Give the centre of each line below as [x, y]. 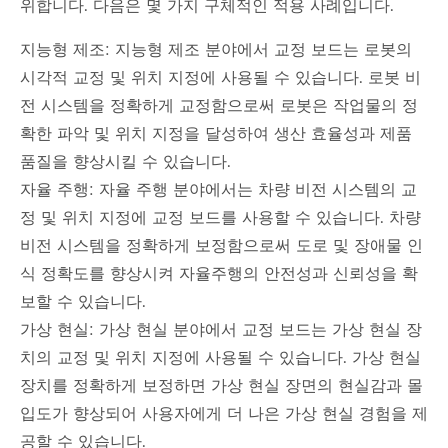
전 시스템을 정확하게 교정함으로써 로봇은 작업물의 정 [219, 106]
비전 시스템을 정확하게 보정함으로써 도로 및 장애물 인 [221, 246]
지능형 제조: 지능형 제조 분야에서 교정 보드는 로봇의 [216, 50]
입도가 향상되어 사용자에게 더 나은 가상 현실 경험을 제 [224, 414]
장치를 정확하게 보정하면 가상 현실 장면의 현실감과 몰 [221, 386]
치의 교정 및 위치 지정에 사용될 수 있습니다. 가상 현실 [220, 358]
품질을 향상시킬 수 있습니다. [125, 162]
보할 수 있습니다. [83, 302]
